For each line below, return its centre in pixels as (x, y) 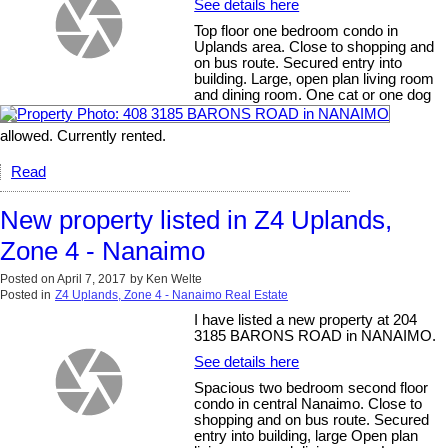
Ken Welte (174, 279)
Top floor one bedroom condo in (296, 31)
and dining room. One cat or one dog (313, 95)
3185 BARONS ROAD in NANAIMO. (315, 336)
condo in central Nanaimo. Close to (308, 404)
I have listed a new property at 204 (306, 320)
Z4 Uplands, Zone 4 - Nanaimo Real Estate (171, 295)
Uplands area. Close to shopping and (314, 47)
